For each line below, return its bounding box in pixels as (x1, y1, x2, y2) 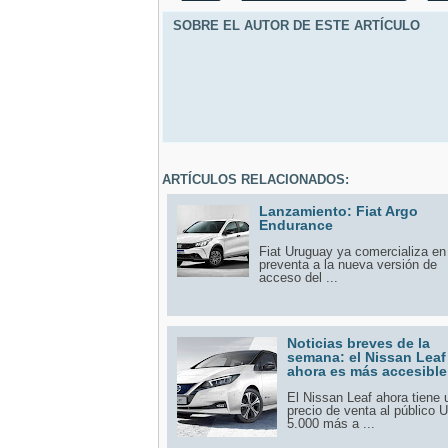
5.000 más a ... (287, 415, 375, 431)
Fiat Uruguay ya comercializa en (259, 243, 446, 259)
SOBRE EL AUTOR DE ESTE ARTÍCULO (173, 17, 420, 33)
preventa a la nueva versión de (259, 256, 437, 272)
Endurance (259, 216, 333, 233)
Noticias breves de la (287, 334, 430, 351)
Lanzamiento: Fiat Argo (259, 202, 418, 219)
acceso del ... (259, 269, 338, 285)
